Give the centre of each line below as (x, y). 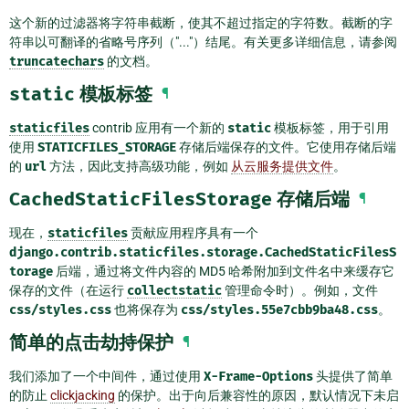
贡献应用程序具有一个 (193, 233)
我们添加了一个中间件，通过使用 (106, 377)
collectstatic (174, 291)
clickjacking (83, 396)
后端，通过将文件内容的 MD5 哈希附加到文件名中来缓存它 (224, 272)
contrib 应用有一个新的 (158, 128)
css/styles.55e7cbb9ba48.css (279, 310)
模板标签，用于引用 (330, 128)
